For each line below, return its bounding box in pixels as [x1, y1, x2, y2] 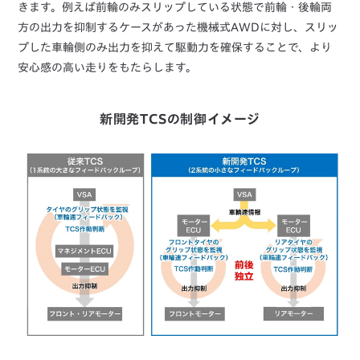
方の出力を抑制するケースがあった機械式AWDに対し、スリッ [18, 22, 339, 34]
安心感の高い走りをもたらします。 [18, 62, 198, 74]
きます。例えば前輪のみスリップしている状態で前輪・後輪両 [18, 2, 333, 14]
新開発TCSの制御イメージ [99, 112, 261, 126]
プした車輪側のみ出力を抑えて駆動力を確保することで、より [18, 42, 333, 54]
